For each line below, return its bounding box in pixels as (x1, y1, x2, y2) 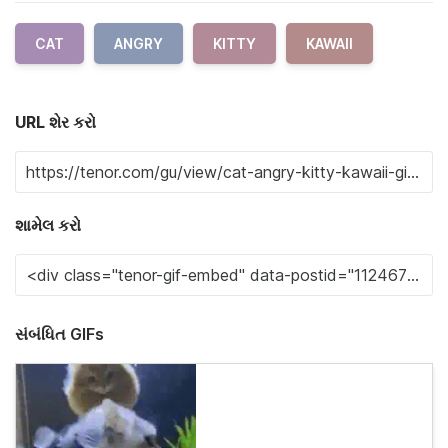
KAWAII (306, 35, 353, 52)
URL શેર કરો (15, 112, 96, 132)
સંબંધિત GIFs (15, 324, 104, 344)
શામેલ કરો (15, 215, 81, 235)
